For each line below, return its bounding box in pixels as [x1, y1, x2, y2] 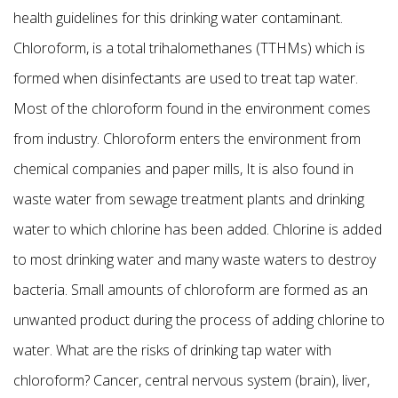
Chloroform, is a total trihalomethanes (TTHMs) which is [13, 37, 365, 58]
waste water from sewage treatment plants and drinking [13, 188, 364, 209]
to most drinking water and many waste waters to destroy [13, 249, 376, 269]
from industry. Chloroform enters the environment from [13, 128, 361, 148]
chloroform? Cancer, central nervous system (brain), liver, [13, 370, 370, 390]
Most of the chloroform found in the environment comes [13, 98, 370, 118]
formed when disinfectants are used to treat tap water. [13, 68, 358, 88]
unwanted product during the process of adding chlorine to [13, 309, 385, 330]
